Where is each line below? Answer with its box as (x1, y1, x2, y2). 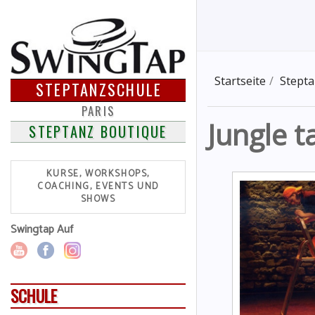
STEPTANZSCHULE (35, 77, 162, 101)
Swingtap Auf (11, 219, 73, 239)
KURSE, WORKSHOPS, (46, 166, 150, 181)
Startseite (214, 73, 266, 89)
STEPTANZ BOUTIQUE (29, 120, 167, 142)
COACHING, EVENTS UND (37, 179, 159, 194)
